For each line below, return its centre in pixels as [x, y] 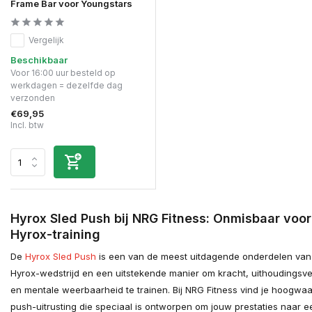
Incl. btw [27, 125]
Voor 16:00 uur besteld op [63, 73]
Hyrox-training [55, 235]
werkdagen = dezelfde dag [67, 86]
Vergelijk [46, 40]
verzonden [33, 98]
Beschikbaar [39, 60]
